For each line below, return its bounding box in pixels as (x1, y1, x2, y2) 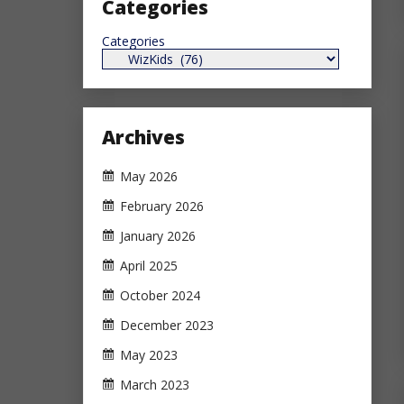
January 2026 (120, 227, 196, 245)
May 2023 (120, 346, 178, 364)
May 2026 (120, 168, 178, 186)
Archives (102, 124, 185, 150)
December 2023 (120, 317, 214, 335)
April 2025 (120, 257, 178, 275)
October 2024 (120, 287, 200, 305)
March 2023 (120, 376, 189, 394)
